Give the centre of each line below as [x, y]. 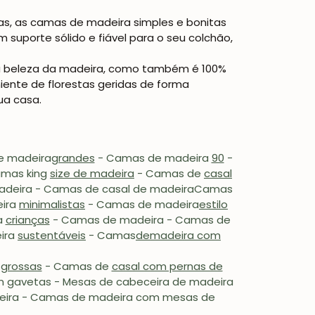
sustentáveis [52, 236]
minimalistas [52, 205]
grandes [73, 158]
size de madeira [92, 174]
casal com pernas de [167, 266]
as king [29, 174]
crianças [27, 220]
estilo [213, 205]
